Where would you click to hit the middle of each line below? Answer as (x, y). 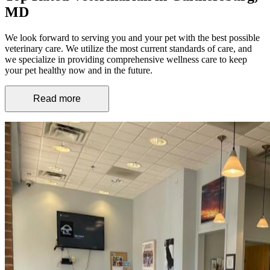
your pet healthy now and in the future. (79, 70)
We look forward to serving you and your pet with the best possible (132, 38)
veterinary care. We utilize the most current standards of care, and (128, 49)
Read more (57, 99)
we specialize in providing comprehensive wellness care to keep (126, 59)
